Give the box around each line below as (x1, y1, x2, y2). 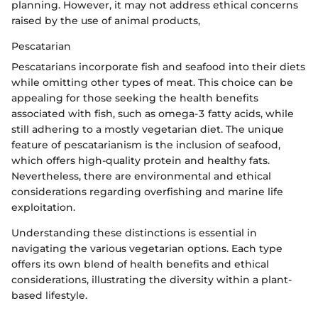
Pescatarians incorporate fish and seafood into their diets (11, 60, 305, 74)
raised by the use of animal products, (11, 14, 200, 28)
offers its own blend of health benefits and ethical (11, 258, 269, 271)
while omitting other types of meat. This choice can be (11, 76, 293, 89)
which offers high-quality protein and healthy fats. (11, 154, 270, 168)
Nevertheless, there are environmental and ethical (11, 170, 271, 183)
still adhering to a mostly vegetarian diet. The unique (11, 123, 284, 136)
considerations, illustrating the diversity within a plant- (11, 273, 292, 287)
